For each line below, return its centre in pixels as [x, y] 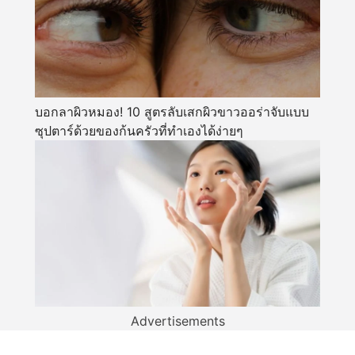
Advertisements [177, 321]
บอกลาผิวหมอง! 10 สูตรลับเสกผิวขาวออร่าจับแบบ [172, 112]
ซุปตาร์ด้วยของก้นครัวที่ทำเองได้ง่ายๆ [139, 131]
